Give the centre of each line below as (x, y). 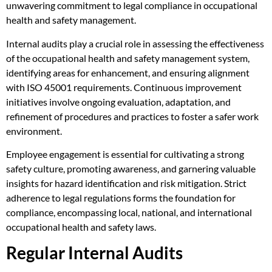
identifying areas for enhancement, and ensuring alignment (128, 72)
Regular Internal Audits (94, 253)
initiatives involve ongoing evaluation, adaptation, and (118, 101)
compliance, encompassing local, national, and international (129, 212)
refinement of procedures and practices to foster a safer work (132, 116)
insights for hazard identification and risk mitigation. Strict (126, 183)
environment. (34, 131)
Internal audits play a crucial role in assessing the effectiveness (135, 43)
